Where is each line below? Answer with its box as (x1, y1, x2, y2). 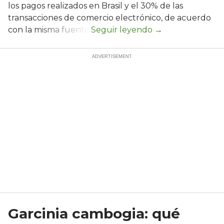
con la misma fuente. (8, 24, 91, 34)
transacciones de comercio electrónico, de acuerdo (8, 12, 211, 22)
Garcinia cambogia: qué (8, 204, 180, 222)
